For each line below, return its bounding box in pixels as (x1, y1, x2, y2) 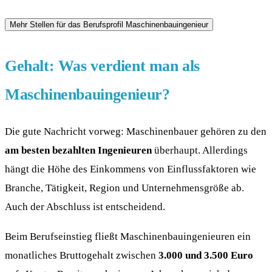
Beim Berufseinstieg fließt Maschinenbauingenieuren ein (5, 230, 251, 243)
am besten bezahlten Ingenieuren (5, 143, 152, 156)
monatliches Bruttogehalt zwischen (5, 249, 158, 262)
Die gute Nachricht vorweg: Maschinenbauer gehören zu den (5, 124, 267, 137)
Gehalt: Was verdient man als (5, 57, 200, 75)
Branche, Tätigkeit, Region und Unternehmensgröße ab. (5, 181, 244, 194)
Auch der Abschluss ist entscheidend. (5, 200, 165, 212)
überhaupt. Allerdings (152, 143, 248, 156)
